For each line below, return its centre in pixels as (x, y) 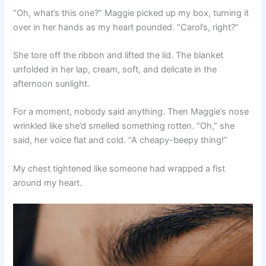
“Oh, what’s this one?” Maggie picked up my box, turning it (131, 13)
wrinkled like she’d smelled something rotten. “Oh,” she (124, 126)
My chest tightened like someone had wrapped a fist (119, 168)
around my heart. (48, 183)
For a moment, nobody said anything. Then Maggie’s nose (131, 112)
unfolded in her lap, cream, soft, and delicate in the (115, 70)
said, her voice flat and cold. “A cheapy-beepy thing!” (121, 140)
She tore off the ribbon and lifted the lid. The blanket (118, 56)
